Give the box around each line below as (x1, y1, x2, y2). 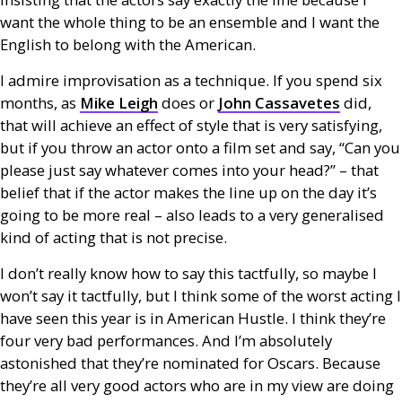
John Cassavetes (218, 92, 340, 113)
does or (158, 92, 218, 113)
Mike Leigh (80, 92, 158, 113)
